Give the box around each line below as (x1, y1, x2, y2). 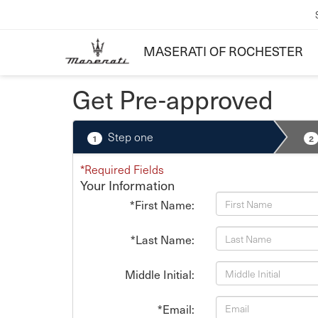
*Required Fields (80, 162, 164, 177)
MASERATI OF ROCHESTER (143, 42, 303, 60)
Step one (108, 129, 153, 144)
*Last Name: (131, 232, 195, 247)
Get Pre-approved (72, 82, 273, 116)
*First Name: (130, 197, 195, 212)
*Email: (158, 302, 195, 317)
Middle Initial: (125, 267, 195, 282)
